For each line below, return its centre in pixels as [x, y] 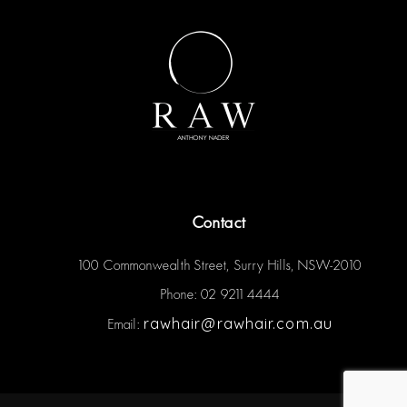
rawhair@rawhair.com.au [238, 324]
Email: [126, 325]
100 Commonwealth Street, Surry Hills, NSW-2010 [220, 266]
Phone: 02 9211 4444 [220, 295]
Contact [219, 223]
